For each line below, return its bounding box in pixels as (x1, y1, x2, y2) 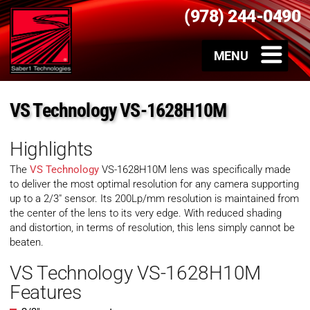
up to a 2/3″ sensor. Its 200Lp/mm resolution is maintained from (10, 192, 299, 206)
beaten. (10, 236, 44, 249)
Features (10, 281, 82, 304)
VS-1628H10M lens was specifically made (99, 163, 291, 176)
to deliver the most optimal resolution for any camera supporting (10, 178, 299, 191)
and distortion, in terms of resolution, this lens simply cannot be (10, 221, 295, 235)
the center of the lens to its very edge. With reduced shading (10, 207, 282, 220)
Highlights (10, 138, 93, 161)
